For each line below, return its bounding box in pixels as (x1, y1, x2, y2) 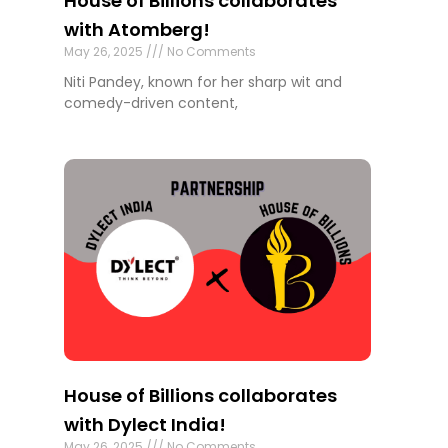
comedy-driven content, (64, 92, 239, 113)
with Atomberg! (64, 16, 211, 42)
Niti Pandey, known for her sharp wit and (64, 71, 343, 92)
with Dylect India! (64, 412, 227, 438)
